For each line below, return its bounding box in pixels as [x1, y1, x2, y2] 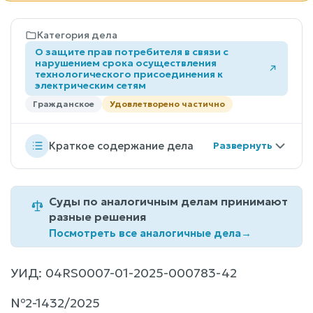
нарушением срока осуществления [35, 56, 217, 69]
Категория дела [37, 28, 117, 41]
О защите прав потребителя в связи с [35, 45, 228, 58]
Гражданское [33, 98, 94, 109]
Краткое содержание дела [49, 139, 194, 153]
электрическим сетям [35, 78, 146, 92]
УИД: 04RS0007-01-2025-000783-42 [10, 264, 237, 281]
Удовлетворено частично [110, 98, 225, 109]
